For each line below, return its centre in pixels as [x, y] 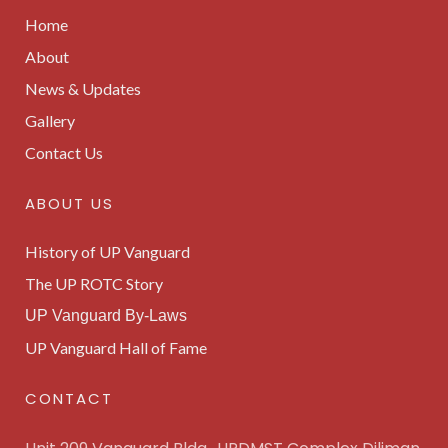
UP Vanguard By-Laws [106, 315]
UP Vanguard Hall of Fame [116, 347]
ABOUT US [69, 203]
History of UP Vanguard [107, 251]
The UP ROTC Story [94, 283]
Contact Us [64, 152]
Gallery [50, 120]
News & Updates [83, 88]
